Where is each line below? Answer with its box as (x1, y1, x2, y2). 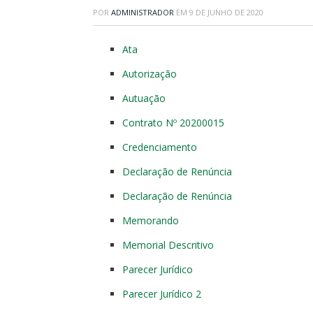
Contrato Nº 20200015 (122, 116, 224, 129)
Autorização (122, 67, 177, 80)
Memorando (122, 214, 179, 227)
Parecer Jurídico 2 (122, 287, 201, 300)
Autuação (122, 92, 166, 105)
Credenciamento (122, 140, 197, 154)
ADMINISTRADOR (111, 7, 174, 17)
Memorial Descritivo (122, 238, 214, 252)
